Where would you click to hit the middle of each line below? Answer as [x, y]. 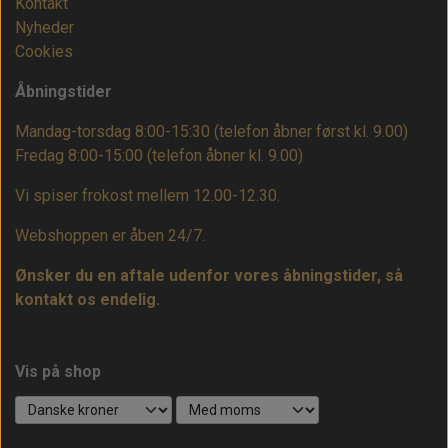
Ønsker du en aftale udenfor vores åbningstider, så [209, 276]
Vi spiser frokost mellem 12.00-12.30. [147, 196]
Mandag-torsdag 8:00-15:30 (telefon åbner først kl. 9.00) [211, 132]
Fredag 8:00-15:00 [81, 156]
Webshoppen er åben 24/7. [110, 236]
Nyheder [44, 28]
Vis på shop [58, 372]
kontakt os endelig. [87, 300]
